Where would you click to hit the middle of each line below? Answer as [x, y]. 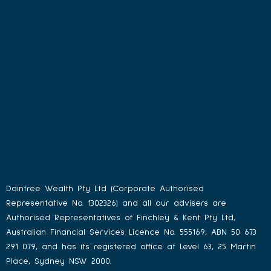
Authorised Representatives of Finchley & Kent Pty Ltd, [121, 218]
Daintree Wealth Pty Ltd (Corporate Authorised [105, 189]
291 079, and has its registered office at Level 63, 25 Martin [131, 247]
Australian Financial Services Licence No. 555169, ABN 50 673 [131, 232]
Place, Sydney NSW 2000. [59, 261]
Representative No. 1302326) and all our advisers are [116, 203]
